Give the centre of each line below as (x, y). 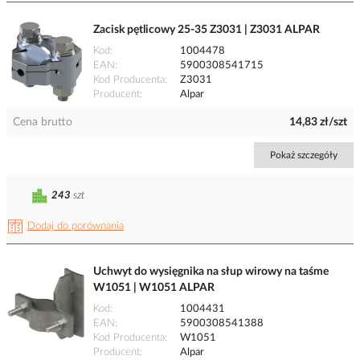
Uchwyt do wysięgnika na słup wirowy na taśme (211, 272)
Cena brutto (43, 123)
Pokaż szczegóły (304, 155)
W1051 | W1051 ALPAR (154, 288)
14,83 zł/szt (318, 123)
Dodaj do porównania (76, 227)
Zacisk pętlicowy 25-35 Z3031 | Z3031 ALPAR (207, 30)
